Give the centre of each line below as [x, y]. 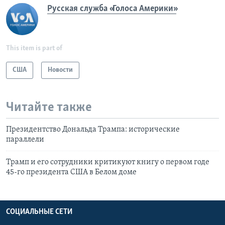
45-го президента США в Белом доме [71, 173]
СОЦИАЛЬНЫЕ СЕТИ [39, 212]
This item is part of [34, 48]
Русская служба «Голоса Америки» [112, 9]
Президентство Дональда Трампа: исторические [93, 130]
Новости [60, 70]
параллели [25, 140]
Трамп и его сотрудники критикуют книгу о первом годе [108, 162]
